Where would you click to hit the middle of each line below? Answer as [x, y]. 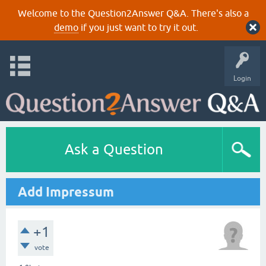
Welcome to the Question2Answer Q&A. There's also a [133, 13]
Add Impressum [66, 192]
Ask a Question [114, 149]
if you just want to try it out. [138, 27]
